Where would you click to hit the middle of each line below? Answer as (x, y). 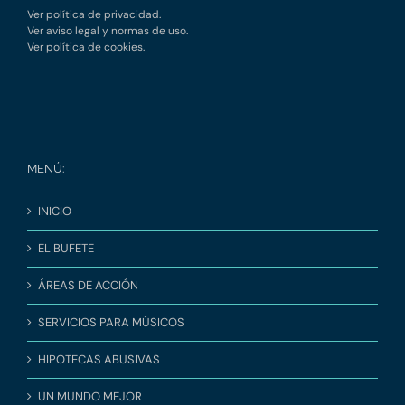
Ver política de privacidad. (94, 15)
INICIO (55, 212)
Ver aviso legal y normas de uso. (108, 31)
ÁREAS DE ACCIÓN (88, 286)
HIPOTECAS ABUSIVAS (99, 360)
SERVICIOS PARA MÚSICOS (111, 323)
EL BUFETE (66, 249)
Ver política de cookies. (86, 47)
